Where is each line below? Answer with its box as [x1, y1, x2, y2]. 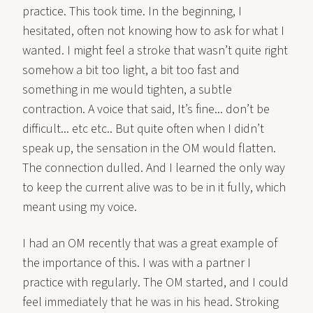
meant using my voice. [22, 198, 137, 216]
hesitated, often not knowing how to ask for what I [22, 22, 284, 40]
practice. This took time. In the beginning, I [22, 3, 242, 20]
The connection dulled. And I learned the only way [22, 159, 285, 177]
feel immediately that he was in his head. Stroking [22, 293, 279, 311]
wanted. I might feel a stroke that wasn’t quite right [22, 42, 288, 59]
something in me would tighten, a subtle [22, 81, 232, 99]
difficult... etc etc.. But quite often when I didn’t [22, 120, 264, 138]
